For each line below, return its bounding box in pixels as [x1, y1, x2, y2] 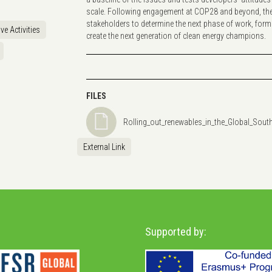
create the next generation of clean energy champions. [86, 30, 266, 41]
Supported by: [145, 225, 206, 238]
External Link [83, 141, 125, 152]
